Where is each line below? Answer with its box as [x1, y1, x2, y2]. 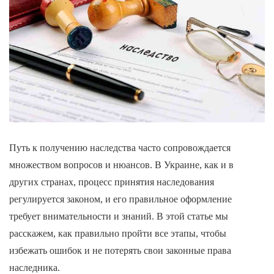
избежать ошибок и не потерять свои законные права [9, 245, 231, 256]
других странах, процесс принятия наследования [9, 176, 214, 187]
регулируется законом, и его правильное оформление [9, 193, 232, 204]
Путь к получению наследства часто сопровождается [9, 142, 231, 153]
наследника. [9, 262, 60, 273]
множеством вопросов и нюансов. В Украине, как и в [9, 159, 234, 170]
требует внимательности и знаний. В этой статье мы [9, 210, 228, 221]
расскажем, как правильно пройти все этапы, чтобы [9, 228, 226, 239]
